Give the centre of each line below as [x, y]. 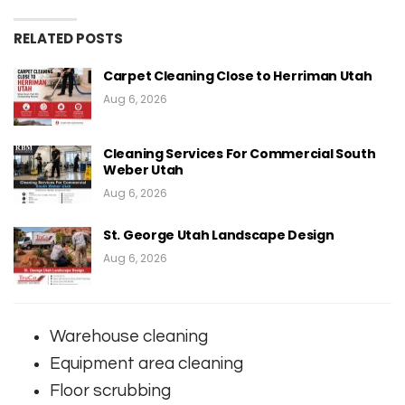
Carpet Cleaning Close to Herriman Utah [238, 76]
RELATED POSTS [68, 39]
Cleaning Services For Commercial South [240, 153]
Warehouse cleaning [129, 336]
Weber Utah [143, 170]
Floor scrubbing [110, 390]
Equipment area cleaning [146, 363]
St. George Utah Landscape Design [219, 235]
